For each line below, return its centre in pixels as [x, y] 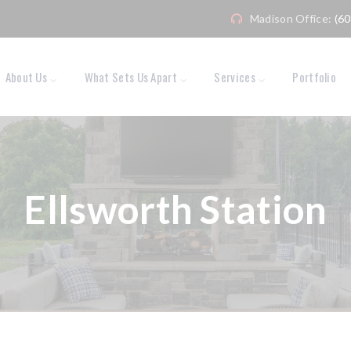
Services [235, 77]
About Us [26, 77]
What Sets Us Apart [130, 77]
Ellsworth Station [175, 209]
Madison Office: [292, 18]
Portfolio [315, 77]
